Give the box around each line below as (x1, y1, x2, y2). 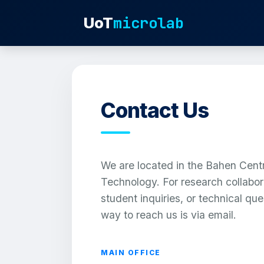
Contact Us (101, 98, 209, 123)
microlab (113, 13, 184, 34)
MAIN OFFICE (101, 248, 161, 258)
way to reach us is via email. (101, 209, 236, 222)
